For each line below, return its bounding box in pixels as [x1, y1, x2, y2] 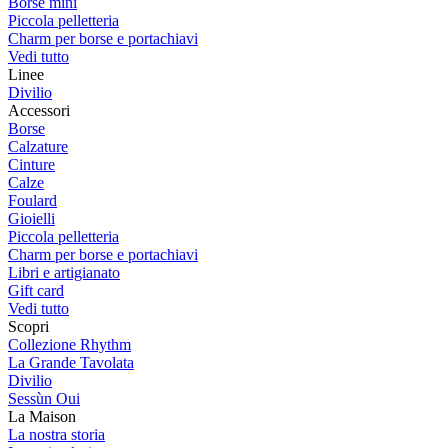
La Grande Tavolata [8, 354, 134, 371]
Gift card [8, 282, 64, 299]
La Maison [8, 408, 76, 425]
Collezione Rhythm [8, 336, 131, 353]
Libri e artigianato [8, 264, 120, 281]
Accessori [8, 102, 70, 119]
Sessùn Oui [8, 390, 80, 407]
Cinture [8, 156, 55, 173]
